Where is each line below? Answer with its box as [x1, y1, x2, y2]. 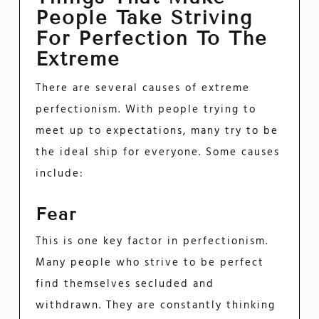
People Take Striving [36, 6, 253, 30]
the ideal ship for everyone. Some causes [36, 144, 281, 162]
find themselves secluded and [36, 275, 215, 293]
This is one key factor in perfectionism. [36, 232, 269, 250]
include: [36, 165, 85, 183]
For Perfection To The [36, 27, 268, 51]
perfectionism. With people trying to [36, 101, 257, 119]
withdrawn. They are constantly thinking [36, 296, 276, 314]
